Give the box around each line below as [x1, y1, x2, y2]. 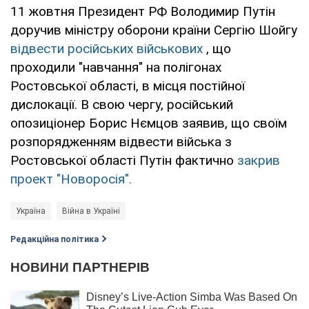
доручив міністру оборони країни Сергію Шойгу [10, 21, 297, 38]
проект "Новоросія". [10, 170, 132, 187]
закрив [237, 152, 280, 168]
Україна [16, 206, 46, 216]
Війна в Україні [62, 206, 120, 216]
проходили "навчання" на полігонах [10, 59, 221, 75]
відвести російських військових [10, 40, 203, 57]
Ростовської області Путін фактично [10, 152, 237, 168]
